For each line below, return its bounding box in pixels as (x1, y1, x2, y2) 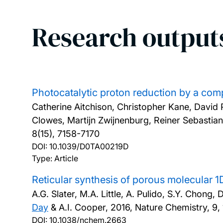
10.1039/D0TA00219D (49, 141, 128, 151)
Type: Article (32, 153, 78, 163)
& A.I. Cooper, (48, 202, 111, 213)
